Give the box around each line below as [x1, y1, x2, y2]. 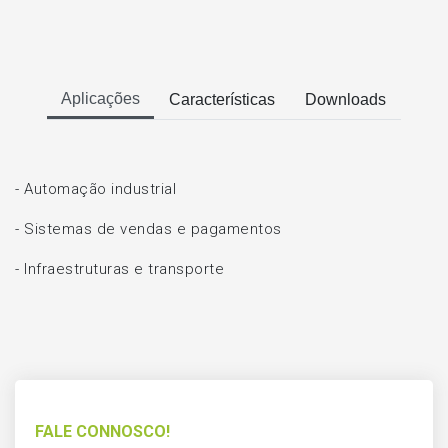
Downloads [305, 91, 386, 108]
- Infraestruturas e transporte [15, 260, 224, 278]
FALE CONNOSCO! [35, 422, 170, 441]
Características [169, 91, 275, 108]
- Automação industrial [15, 180, 176, 198]
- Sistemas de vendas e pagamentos [15, 220, 282, 238]
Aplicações [61, 90, 140, 107]
